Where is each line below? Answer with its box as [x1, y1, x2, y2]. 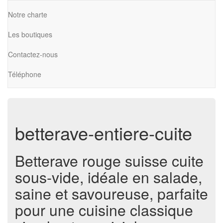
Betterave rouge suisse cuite [15, 150, 204, 171]
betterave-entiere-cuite [15, 120, 192, 145]
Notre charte [8, 9, 47, 19]
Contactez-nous [8, 49, 58, 59]
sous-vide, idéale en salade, [15, 166, 202, 188]
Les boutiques [8, 29, 52, 39]
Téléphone [8, 69, 41, 79]
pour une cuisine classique [15, 199, 193, 221]
